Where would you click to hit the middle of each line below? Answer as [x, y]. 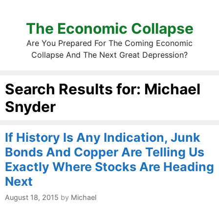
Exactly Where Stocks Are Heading [109, 167]
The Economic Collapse [109, 28]
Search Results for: [75, 89]
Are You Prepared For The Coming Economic [109, 43]
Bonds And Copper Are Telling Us [105, 152]
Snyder [30, 107]
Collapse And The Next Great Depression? [109, 55]
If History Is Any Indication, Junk [103, 137]
